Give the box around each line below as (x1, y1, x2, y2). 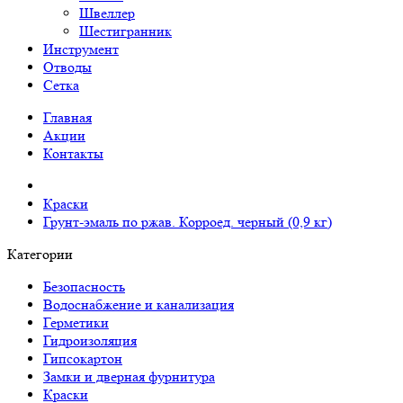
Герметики (43, 314, 109, 331)
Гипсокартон (43, 350, 122, 367)
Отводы (43, 58, 92, 76)
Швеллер (79, 4, 135, 22)
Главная (43, 109, 92, 126)
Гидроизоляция (43, 332, 137, 349)
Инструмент (43, 40, 119, 58)
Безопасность (43, 278, 125, 295)
